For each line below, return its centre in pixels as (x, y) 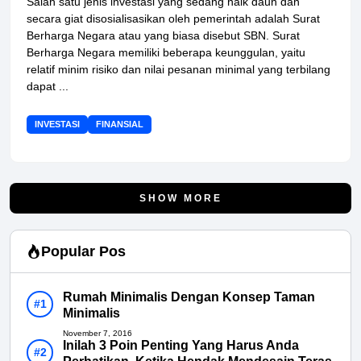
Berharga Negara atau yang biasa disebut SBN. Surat (163, 36)
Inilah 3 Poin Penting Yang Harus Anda (181, 346)
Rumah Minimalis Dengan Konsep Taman (189, 297)
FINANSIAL (120, 124)
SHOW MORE (180, 199)
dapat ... (48, 87)
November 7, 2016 (98, 334)
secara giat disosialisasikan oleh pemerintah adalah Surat (173, 19)
